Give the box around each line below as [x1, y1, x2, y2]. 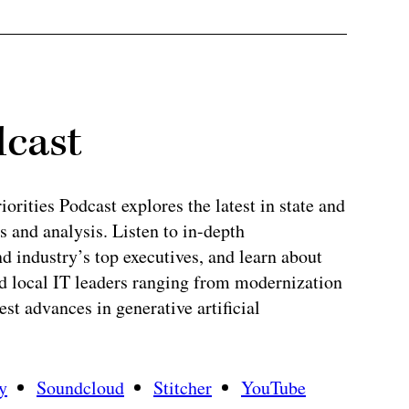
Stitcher [153, 375, 212, 401]
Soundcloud [37, 375, 124, 401]
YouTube [241, 375, 306, 401]
